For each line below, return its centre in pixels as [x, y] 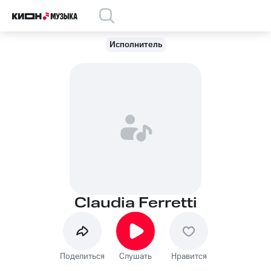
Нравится [189, 256]
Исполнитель [135, 45]
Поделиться [82, 256]
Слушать [135, 256]
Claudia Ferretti [135, 203]
